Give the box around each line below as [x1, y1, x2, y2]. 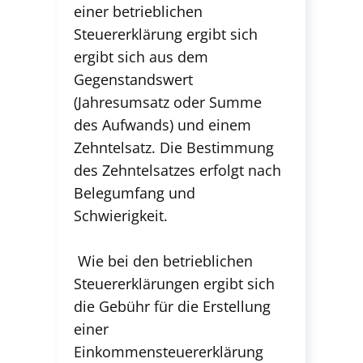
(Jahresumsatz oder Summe [74, 92, 262, 112]
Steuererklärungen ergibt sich [74, 274, 275, 293]
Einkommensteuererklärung [74, 342, 263, 361]
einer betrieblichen [74, 2, 203, 21]
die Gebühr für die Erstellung [74, 297, 271, 316]
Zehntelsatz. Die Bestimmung [74, 138, 274, 157]
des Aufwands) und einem [74, 115, 251, 135]
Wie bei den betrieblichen [74, 251, 253, 271]
